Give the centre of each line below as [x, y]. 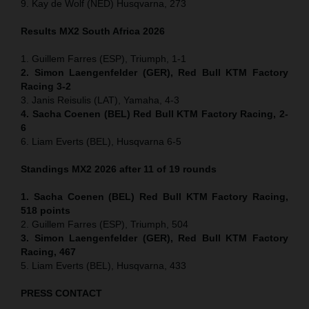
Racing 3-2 [46, 86]
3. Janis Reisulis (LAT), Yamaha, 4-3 [100, 100]
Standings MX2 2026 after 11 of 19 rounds [119, 169]
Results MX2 [51, 31]
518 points [46, 210]
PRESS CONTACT [61, 293]
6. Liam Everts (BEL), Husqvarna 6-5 [101, 141]
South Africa [112, 31]
